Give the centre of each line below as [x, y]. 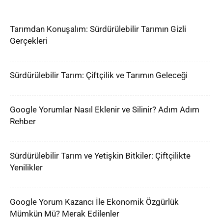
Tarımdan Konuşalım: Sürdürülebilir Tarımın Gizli [98, 29]
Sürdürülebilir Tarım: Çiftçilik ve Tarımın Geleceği [99, 75]
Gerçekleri [29, 41]
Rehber [23, 121]
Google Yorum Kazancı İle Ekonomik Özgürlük [94, 202]
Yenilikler [26, 167]
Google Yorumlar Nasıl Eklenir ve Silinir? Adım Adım [105, 110]
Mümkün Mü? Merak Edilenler [65, 214]
